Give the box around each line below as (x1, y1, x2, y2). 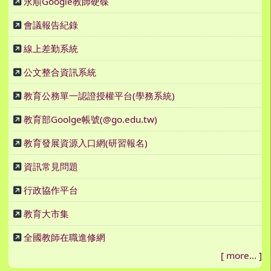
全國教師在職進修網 (24, 231, 105, 244)
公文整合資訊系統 (24, 66, 96, 79)
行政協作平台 (24, 184, 78, 197)
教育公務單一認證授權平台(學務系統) (24, 90, 175, 102)
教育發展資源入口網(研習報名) (24, 137, 148, 149)
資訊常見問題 (24, 160, 78, 173)
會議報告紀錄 (24, 19, 78, 31)
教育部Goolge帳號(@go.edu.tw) (24, 113, 157, 126)
